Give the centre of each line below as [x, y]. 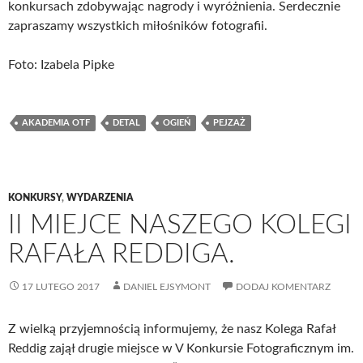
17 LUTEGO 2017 [61, 287]
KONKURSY [35, 198]
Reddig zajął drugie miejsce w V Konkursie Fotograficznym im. [181, 348]
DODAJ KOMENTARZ [283, 287]
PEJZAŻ [229, 123]
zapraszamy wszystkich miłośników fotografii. [138, 26]
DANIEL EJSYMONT [167, 287]
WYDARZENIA [100, 198]
